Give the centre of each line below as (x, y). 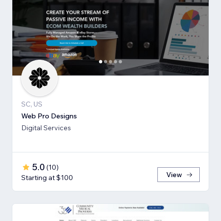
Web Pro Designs (49, 116)
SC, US (32, 104)
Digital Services (46, 128)
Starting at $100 (47, 178)
